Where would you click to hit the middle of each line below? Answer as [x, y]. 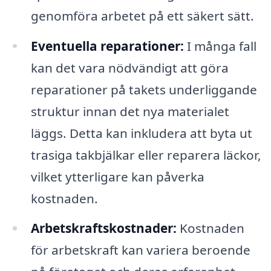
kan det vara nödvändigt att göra [129, 67]
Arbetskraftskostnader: [103, 228]
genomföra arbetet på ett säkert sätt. [142, 15]
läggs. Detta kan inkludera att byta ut [141, 133]
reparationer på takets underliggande [144, 89]
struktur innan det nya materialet [130, 111]
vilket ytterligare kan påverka [117, 176]
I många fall [220, 46]
